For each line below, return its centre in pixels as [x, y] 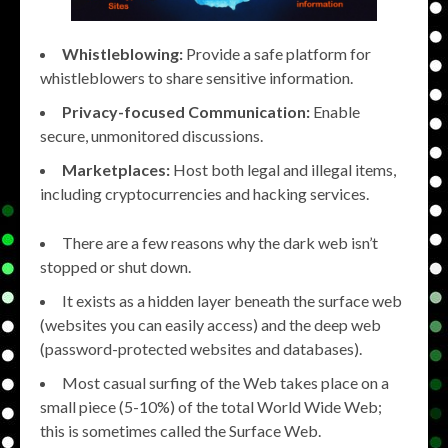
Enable [335, 112]
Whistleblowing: [122, 54]
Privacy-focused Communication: [186, 112]
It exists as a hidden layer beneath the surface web [232, 301]
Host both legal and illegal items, [283, 170]
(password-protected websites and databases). [201, 349]
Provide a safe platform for [277, 54]
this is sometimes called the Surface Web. [180, 431]
